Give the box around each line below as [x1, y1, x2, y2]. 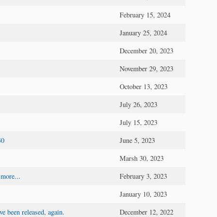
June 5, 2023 [120, 135, 155, 145]
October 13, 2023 [120, 81, 168, 91]
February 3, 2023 [120, 171, 167, 181]
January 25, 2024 [120, 28, 167, 37]
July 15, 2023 [120, 117, 157, 127]
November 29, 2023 [120, 63, 173, 73]
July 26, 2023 [120, 99, 157, 109]
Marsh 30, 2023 [120, 153, 164, 163]
